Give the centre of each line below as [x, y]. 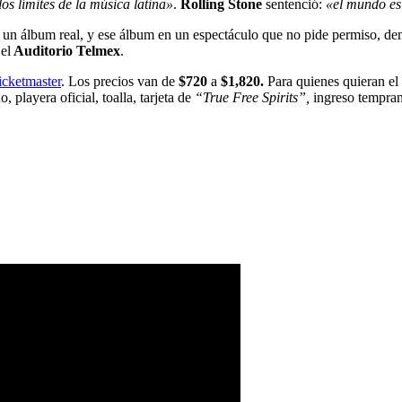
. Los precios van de [120, 81]
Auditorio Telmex [66, 50]
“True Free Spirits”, [252, 97]
